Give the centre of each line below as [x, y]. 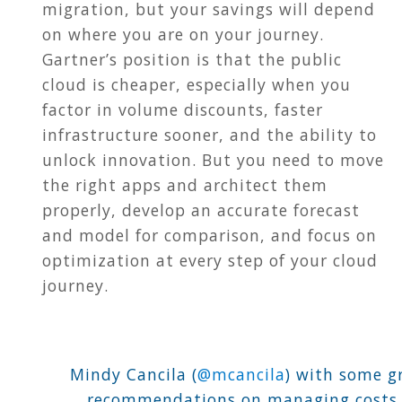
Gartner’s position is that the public [192, 59]
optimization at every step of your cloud [210, 260]
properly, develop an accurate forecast [201, 210]
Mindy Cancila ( [133, 375]
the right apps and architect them [185, 184]
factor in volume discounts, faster [183, 109]
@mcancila [241, 375]
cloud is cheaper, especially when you [197, 84]
